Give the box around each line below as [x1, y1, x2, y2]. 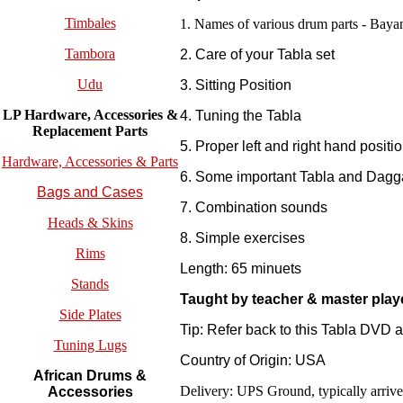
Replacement [32, 123, 115, 139]
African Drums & [33, 368, 147, 384]
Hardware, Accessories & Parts [2, 154, 178, 170]
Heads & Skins [47, 215, 133, 231]
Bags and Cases [37, 184, 143, 201]
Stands [71, 276, 109, 292]
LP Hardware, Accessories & [2, 107, 178, 123]
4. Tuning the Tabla [180, 108, 301, 124]
